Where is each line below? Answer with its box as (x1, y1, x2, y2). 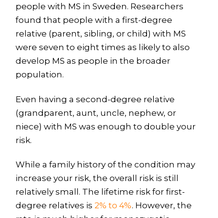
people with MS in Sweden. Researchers (15, 1, 183, 12)
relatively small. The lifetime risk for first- (15, 187, 185, 197)
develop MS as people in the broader (15, 56, 170, 66)
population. (15, 70, 64, 80)
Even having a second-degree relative (15, 94, 175, 104)
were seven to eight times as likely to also (15, 42, 190, 53)
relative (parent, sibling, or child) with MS (15, 29, 186, 39)
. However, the (131, 200, 192, 211)
